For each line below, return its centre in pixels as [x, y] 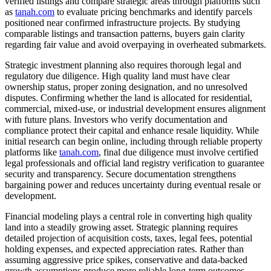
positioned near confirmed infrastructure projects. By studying [122, 22]
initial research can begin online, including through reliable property [134, 141]
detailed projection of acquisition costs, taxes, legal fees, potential [129, 238]
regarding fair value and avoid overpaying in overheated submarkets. [135, 44]
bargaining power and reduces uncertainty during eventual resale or [133, 184]
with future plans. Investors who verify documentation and [116, 119]
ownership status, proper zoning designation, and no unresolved [126, 87]
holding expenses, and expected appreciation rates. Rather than [124, 249]
